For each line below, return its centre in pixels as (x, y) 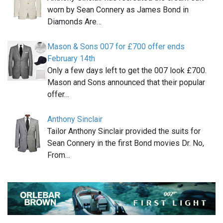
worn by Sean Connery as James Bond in (118, 10)
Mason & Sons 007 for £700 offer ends (116, 47)
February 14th (71, 59)
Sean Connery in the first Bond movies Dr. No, (126, 143)
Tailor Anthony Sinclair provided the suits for (124, 131)
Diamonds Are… (74, 22)
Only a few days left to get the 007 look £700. (127, 71)
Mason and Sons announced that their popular (126, 83)
